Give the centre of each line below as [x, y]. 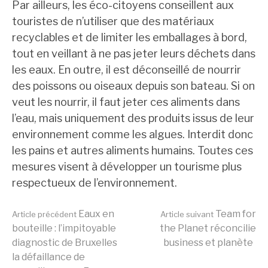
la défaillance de [48, 257]
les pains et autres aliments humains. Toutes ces [133, 150]
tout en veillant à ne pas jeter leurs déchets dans [134, 53]
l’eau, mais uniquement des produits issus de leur [133, 118]
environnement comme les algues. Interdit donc [133, 134]
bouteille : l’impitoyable [64, 228]
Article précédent [44, 214]
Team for [235, 214]
